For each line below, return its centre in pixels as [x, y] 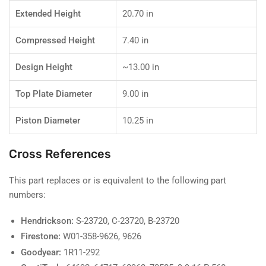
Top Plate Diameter [54, 94]
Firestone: [41, 237]
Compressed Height [55, 40]
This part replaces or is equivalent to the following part [118, 180]
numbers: [27, 194]
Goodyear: [41, 252]
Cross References [60, 153]
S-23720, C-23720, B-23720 [126, 221]
